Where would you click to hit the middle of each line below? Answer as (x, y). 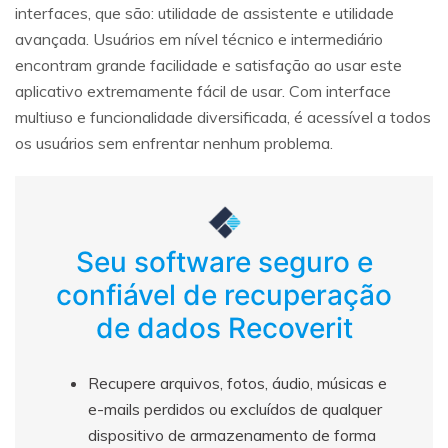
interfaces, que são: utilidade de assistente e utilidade (204, 13)
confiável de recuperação (224, 295)
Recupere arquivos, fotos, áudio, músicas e (237, 383)
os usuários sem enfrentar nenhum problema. (174, 143)
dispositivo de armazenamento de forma (232, 435)
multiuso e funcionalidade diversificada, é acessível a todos (223, 117)
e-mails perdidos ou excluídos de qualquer (235, 409)
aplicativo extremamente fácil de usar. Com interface (203, 91)
